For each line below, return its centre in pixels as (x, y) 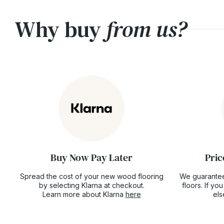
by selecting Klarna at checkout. (91, 185)
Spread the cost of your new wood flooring (91, 176)
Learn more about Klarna (84, 194)
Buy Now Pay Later (91, 157)
